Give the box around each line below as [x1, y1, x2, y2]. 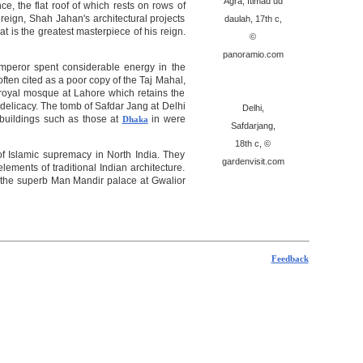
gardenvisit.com [221, 156, 284, 166]
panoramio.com [222, 49, 284, 59]
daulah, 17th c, [224, 14, 282, 23]
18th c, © [235, 139, 271, 148]
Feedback [271, 254, 309, 263]
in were [147, 113, 186, 126]
